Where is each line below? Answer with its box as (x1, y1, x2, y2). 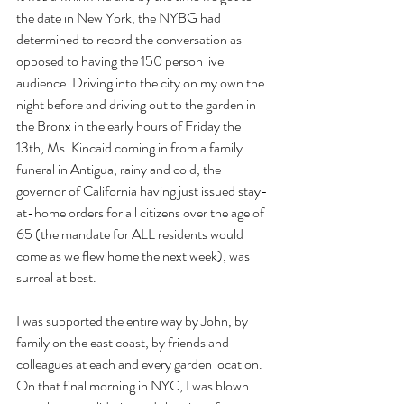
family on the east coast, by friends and (16, 331, 232, 353)
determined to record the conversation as (16, 28, 244, 50)
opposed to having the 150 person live (16, 50, 226, 71)
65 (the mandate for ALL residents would (16, 223, 246, 244)
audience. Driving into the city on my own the (16, 71, 267, 93)
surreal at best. (16, 266, 99, 288)
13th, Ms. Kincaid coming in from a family (16, 136, 245, 158)
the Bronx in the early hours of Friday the (16, 115, 243, 136)
